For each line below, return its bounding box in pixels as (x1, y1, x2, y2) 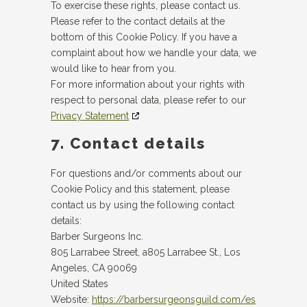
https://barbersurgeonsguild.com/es (92, 294, 256, 305)
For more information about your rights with (51, 79, 245, 90)
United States (51, 278, 108, 289)
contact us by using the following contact (51, 199, 234, 210)
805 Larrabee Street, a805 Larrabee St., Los (51, 247, 241, 258)
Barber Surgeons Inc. (51, 231, 143, 242)
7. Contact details (51, 134, 206, 152)
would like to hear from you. (51, 63, 176, 74)
